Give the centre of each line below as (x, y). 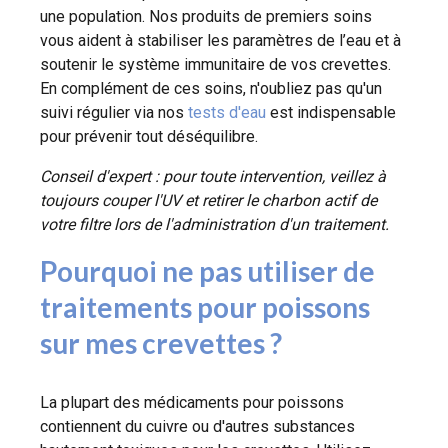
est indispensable (331, 112)
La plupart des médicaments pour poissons (192, 402)
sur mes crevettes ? (161, 342)
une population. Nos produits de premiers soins (206, 16)
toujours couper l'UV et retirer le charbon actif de (208, 200)
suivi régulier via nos (114, 112)
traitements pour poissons (205, 306)
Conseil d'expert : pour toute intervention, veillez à (213, 176)
